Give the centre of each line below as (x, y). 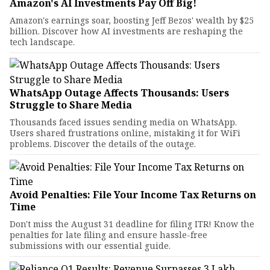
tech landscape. (42, 42)
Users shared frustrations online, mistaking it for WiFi (125, 133)
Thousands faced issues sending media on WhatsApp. (123, 122)
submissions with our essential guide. (90, 246)
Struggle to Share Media (71, 105)
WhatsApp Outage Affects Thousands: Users (119, 93)
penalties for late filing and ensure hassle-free (108, 235)
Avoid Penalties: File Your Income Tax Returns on (133, 195)
